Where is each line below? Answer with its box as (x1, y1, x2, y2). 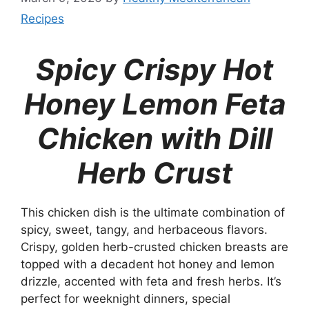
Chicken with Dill (37, 120, 272, 156)
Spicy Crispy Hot (36, 51, 273, 87)
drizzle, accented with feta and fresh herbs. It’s (21, 274, 281, 288)
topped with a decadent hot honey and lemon (21, 257, 275, 271)
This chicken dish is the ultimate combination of (21, 205, 285, 219)
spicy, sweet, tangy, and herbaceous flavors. (21, 222, 268, 237)
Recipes (21, 11, 64, 26)
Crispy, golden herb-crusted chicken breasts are (21, 239, 288, 254)
